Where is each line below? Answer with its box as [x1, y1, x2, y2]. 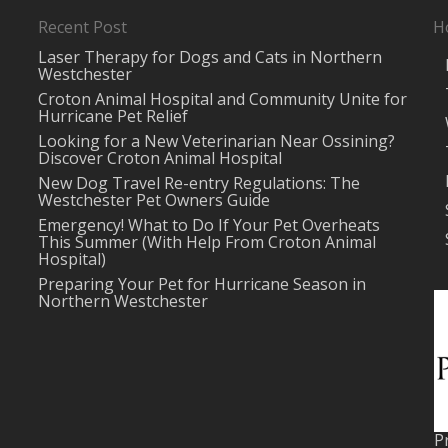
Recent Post [37, 16, 127, 38]
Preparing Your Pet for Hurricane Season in [37, 273, 366, 295]
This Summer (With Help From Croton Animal [37, 231, 376, 253]
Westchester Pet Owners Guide [37, 189, 270, 211]
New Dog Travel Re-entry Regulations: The [37, 172, 360, 194]
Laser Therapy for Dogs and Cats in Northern [37, 46, 382, 68]
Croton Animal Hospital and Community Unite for [37, 88, 407, 110]
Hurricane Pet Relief [37, 105, 188, 127]
